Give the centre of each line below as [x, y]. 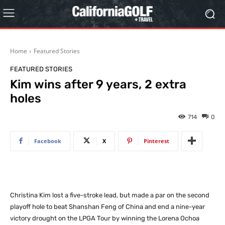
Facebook [48, 141]
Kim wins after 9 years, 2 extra [98, 84]
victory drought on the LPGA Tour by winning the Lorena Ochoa [105, 218]
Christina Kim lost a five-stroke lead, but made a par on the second [110, 195]
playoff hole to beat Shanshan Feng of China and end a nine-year [107, 206]
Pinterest [156, 141]
